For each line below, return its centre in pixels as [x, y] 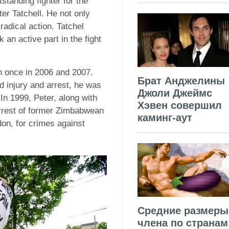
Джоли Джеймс [175, 93]
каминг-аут [165, 117]
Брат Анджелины [181, 81]
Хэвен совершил [180, 105]
